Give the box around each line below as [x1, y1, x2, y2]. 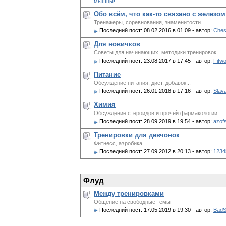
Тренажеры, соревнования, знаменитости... [94, 19, 205, 26]
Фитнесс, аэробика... [94, 140, 147, 147]
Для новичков [94, 40, 140, 48]
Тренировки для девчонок [94, 131, 180, 139]
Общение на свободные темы [94, 198, 171, 205]
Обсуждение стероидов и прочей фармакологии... [94, 110, 222, 117]
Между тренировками [94, 189, 164, 197]
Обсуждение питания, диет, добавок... [94, 80, 191, 86]
